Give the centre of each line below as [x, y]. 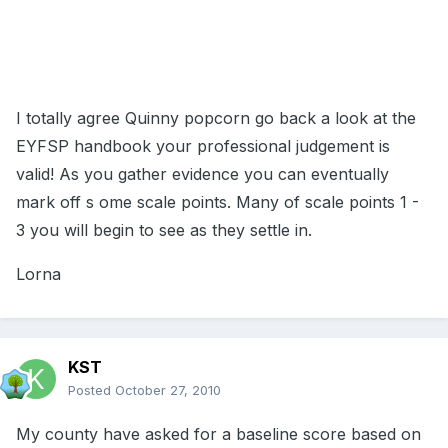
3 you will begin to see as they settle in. [164, 230]
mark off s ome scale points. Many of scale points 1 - [217, 202]
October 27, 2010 [168, 390]
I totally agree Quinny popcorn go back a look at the [216, 118]
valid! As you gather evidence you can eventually [202, 174]
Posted [91, 390]
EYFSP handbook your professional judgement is [203, 146]
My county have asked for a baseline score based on [218, 434]
